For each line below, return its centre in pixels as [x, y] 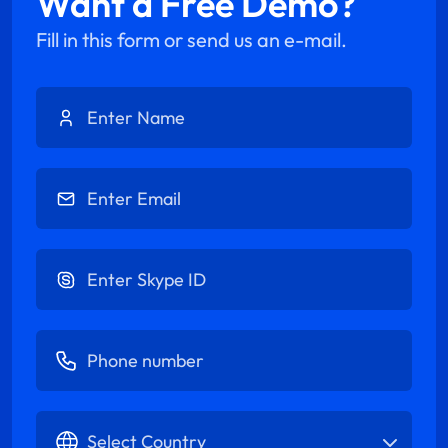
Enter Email [76, 179]
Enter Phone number [109, 341]
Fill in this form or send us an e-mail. [191, 40]
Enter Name [78, 98]
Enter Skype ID [87, 260]
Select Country [88, 422]
